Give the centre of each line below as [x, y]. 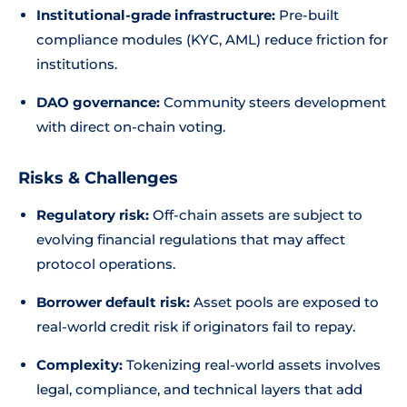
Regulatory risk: [93, 215]
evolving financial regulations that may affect [191, 239]
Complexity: [79, 365]
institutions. [77, 64]
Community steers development [273, 102]
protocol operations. [106, 264]
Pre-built [307, 15]
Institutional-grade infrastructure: [156, 15]
